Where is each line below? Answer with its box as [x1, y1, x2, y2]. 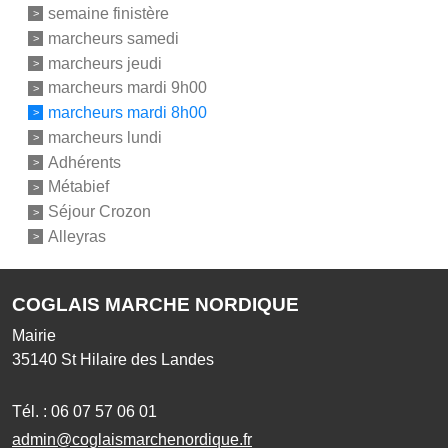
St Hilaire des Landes [61, 350, 214, 368]
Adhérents [48, 153, 121, 171]
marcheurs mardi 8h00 [48, 103, 207, 121]
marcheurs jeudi [48, 54, 162, 72]
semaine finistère [48, 4, 169, 22]
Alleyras [48, 227, 106, 245]
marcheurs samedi [48, 29, 179, 47]
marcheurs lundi [48, 128, 162, 146]
